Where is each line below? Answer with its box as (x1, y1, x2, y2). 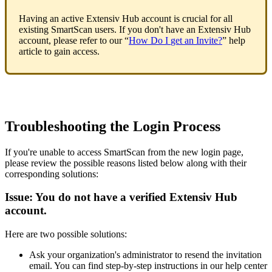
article (19, 46, 42, 56)
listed (138, 157, 158, 168)
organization (67, 250, 115, 260)
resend (185, 250, 209, 260)
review (31, 157, 57, 168)
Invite (196, 35, 218, 46)
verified (129, 191, 166, 204)
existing (19, 24, 49, 35)
